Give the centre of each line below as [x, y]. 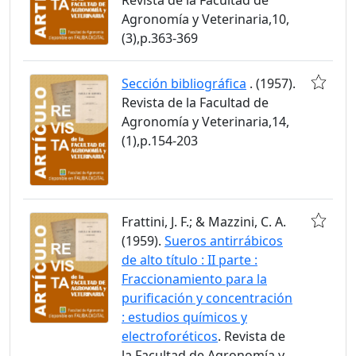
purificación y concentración [207, 298]
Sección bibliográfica [184, 83]
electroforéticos [170, 336]
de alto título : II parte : [190, 259]
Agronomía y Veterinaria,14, [205, 121]
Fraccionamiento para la [194, 279]
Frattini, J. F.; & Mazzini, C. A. [204, 221]
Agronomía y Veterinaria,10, [205, 19]
